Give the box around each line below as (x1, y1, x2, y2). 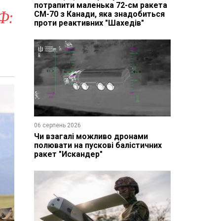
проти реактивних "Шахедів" (34, 18, 144, 28)
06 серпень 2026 (34, 121, 81, 129)
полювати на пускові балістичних (34, 140, 162, 150)
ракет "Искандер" (34, 149, 103, 159)
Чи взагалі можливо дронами (34, 131, 148, 141)
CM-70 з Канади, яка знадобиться (34, 9, 165, 19)
